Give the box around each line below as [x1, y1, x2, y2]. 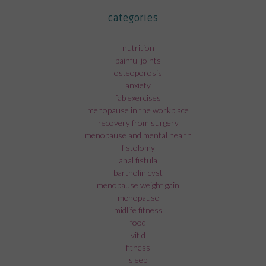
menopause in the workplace [87, 104, 189, 115]
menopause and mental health [84, 129, 192, 140]
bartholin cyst [113, 167, 163, 178]
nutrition [122, 42, 154, 53]
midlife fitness [113, 204, 163, 215]
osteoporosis [114, 67, 163, 78]
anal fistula [119, 154, 158, 165]
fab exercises [115, 92, 161, 103]
